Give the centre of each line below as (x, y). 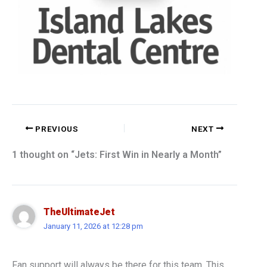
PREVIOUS (56, 128)
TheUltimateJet (79, 212)
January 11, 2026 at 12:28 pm (93, 226)
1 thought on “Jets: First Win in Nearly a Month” (117, 155)
